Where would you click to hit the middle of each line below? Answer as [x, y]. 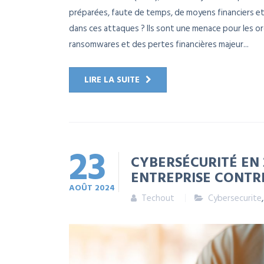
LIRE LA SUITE [112, 80]
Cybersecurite [235, 199]
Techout [158, 199]
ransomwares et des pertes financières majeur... [159, 45]
